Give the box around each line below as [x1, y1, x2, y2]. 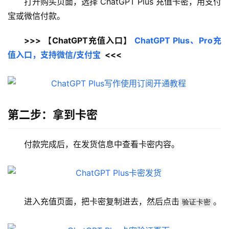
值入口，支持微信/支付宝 [8, 50, 101, 60]
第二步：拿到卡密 [8, 108, 98, 122]
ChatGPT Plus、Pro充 [134, 35, 221, 46]
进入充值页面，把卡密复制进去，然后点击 [24, 196, 179, 207]
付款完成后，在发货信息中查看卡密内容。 [24, 139, 179, 150]
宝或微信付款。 [8, 11, 65, 21]
